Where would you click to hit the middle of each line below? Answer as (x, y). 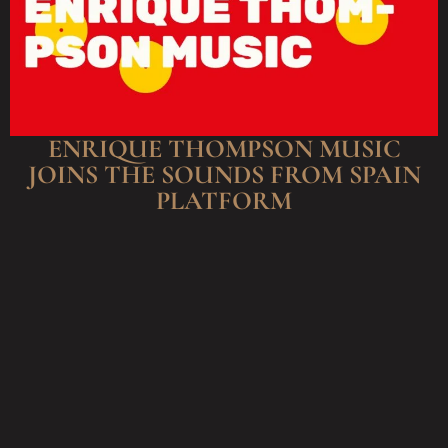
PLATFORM (224, 200)
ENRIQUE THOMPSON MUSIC (224, 148)
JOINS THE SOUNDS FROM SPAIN (224, 174)
